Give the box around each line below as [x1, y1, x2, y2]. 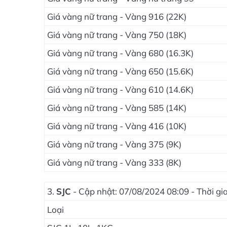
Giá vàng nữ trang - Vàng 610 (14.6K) [47, 84, 194, 95]
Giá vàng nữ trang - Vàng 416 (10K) [47, 121, 186, 131]
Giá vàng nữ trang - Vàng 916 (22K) [47, 11, 186, 22]
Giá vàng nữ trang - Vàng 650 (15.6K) [47, 66, 194, 77]
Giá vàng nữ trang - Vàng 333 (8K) [47, 157, 181, 168]
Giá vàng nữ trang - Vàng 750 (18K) [47, 29, 186, 40]
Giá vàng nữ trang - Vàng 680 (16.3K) [47, 48, 194, 58]
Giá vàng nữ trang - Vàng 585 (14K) [47, 102, 186, 113]
